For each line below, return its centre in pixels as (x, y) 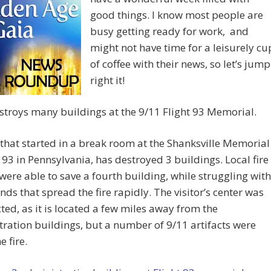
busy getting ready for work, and (169, 31)
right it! (107, 80)
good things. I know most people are (177, 15)
